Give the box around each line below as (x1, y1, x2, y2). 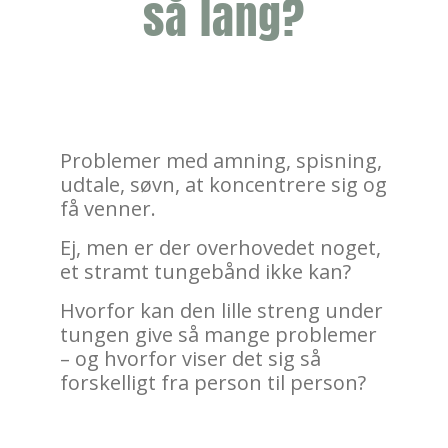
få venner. (60, 195, 156, 223)
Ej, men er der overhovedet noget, (60, 234, 381, 262)
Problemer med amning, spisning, (60, 147, 382, 175)
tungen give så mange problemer (60, 321, 377, 349)
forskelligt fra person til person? (60, 369, 366, 397)
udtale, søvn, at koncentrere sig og (60, 171, 387, 199)
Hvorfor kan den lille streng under (60, 297, 383, 325)
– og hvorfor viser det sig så (60, 345, 321, 373)
